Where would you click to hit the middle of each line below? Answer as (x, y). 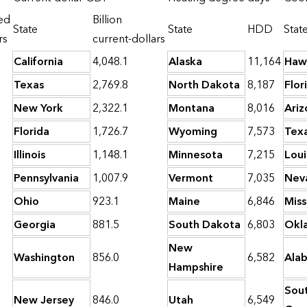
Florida (32, 132)
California (38, 62)
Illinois (29, 155)
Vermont (191, 179)
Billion (107, 20)
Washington (44, 258)
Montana (192, 109)
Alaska (185, 62)
